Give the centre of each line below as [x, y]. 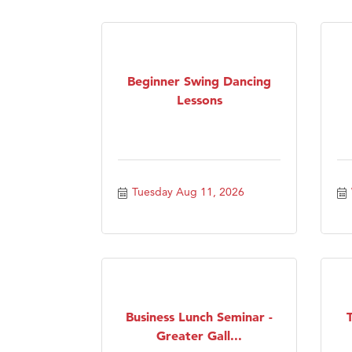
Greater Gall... [199, 335]
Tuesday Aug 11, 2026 [188, 191]
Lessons [199, 99]
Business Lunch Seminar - [199, 316]
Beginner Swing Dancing [199, 81]
